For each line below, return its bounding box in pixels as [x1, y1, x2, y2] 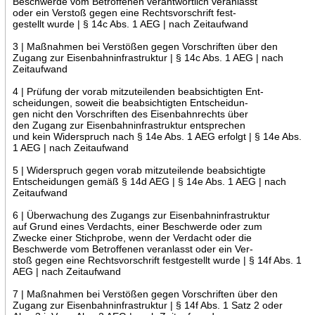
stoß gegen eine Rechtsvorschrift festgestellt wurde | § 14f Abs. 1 [12, 254, 302, 266]
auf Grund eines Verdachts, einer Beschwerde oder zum [12, 220, 262, 232]
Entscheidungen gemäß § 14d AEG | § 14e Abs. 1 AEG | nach [12, 175, 286, 187]
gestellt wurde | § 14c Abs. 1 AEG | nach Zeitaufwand [12, 18, 248, 30]
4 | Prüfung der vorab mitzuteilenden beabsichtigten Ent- [12, 85, 264, 97]
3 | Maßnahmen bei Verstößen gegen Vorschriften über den [12, 40, 278, 52]
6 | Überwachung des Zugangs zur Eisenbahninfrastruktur [12, 209, 270, 221]
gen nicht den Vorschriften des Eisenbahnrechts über [12, 108, 248, 120]
